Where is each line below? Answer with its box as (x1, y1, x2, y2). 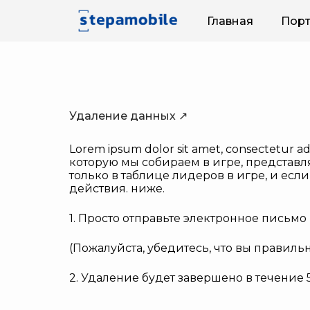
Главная (206, 14, 253, 28)
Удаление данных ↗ (69, 109, 188, 122)
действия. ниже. (69, 182, 165, 195)
